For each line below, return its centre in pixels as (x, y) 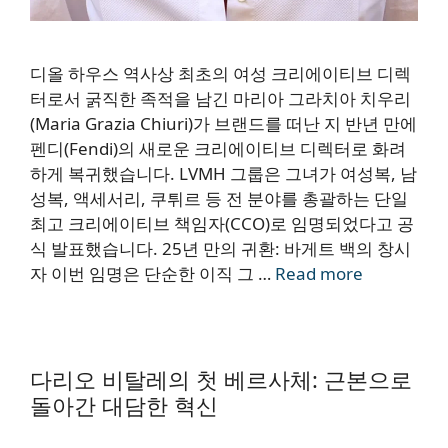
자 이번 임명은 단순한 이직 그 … (152, 274)
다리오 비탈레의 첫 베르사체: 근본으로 (221, 379)
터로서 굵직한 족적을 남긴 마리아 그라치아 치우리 (220, 99)
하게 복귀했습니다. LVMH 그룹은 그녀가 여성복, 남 (223, 174)
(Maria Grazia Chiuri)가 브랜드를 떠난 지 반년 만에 (223, 124)
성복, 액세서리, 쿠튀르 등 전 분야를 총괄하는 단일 (219, 199)
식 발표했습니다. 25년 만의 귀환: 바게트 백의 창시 (220, 249)
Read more (319, 274)
